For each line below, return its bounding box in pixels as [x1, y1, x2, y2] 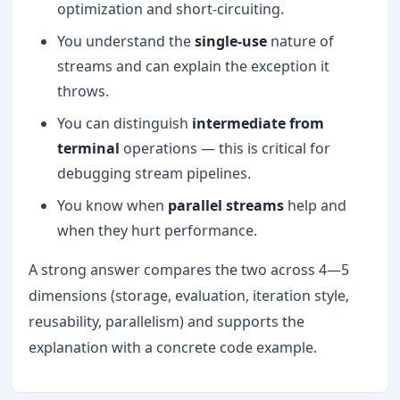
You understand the [57, 31, 196, 52]
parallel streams [168, 196, 285, 216]
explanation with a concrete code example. [29, 337, 318, 358]
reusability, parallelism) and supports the [29, 312, 305, 332]
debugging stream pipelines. [57, 163, 252, 184]
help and [284, 196, 347, 216]
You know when [57, 196, 169, 216]
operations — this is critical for [120, 138, 331, 159]
